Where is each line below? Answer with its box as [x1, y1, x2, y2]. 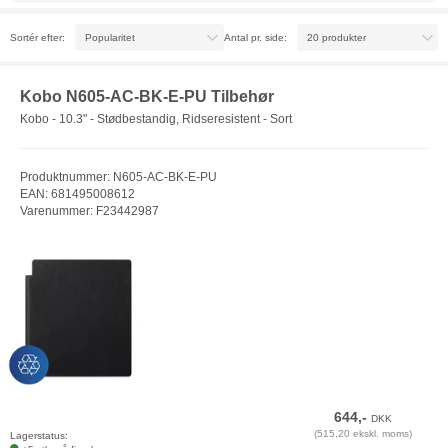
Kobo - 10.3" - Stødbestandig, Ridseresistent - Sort [20, 111, 292, 126]
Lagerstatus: [10, 430, 68, 442]
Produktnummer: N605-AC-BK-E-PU [20, 169, 217, 184]
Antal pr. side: [224, 31, 287, 43]
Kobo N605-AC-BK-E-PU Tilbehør [20, 88, 274, 105]
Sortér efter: [10, 31, 65, 43]
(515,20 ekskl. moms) [314, 428, 413, 440]
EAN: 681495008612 [20, 186, 135, 201]
